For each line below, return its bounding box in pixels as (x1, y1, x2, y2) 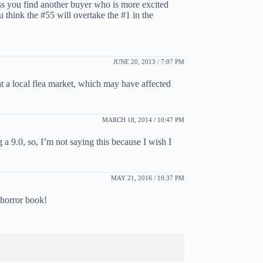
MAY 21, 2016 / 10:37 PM (110, 174, 184, 181)
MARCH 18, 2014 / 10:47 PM (102, 116, 184, 123)
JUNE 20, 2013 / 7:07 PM (113, 58, 184, 65)
